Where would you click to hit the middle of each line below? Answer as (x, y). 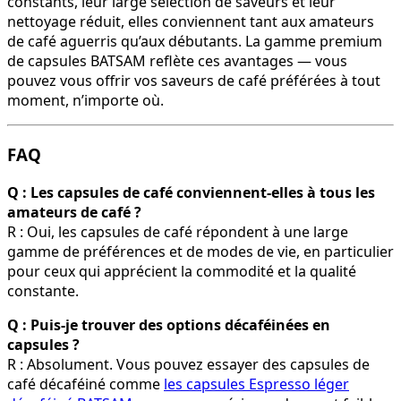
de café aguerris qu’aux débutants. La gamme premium (195, 42)
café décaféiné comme (85, 384)
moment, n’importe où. (85, 101)
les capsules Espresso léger (256, 384)
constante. (43, 290)
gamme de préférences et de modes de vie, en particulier (200, 251)
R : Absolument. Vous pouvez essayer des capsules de (188, 364)
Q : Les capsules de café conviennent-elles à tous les (191, 192)
